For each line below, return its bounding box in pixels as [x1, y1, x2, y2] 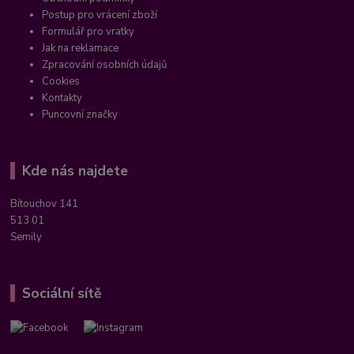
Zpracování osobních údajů [42, 57, 168, 72]
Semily [10, 230, 43, 245]
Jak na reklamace [42, 40, 119, 55]
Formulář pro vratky [42, 24, 135, 39]
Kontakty [42, 90, 83, 105]
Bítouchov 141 [10, 197, 79, 212]
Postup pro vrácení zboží [42, 7, 158, 22]
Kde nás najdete [21, 160, 128, 180]
